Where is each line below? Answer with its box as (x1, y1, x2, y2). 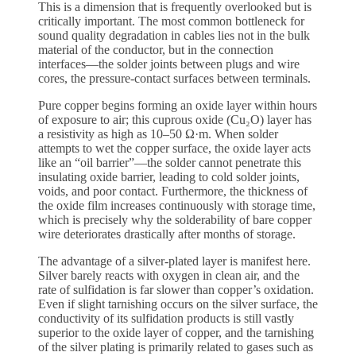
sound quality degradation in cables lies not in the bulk (38, 29, 310, 43)
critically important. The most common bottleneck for (38, 14, 304, 29)
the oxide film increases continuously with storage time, (38, 199, 315, 213)
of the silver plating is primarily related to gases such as (38, 340, 313, 354)
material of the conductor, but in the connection (38, 43, 273, 57)
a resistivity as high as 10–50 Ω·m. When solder (38, 127, 278, 141)
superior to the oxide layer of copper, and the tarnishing (38, 326, 314, 340)
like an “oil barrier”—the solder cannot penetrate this (38, 156, 301, 170)
